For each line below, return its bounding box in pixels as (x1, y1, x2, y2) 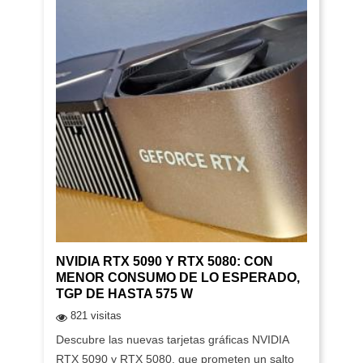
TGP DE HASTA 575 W (55, 286, 193, 301)
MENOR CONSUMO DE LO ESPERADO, (55, 270, 300, 284)
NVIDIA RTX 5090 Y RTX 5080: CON (55, 254, 273, 268)
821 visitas (70, 309, 122, 322)
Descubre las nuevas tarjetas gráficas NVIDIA (55, 332, 288, 346)
